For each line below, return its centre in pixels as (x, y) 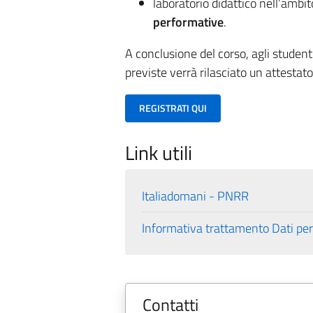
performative (188, 22)
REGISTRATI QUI (173, 108)
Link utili (158, 153)
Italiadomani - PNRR (195, 196)
